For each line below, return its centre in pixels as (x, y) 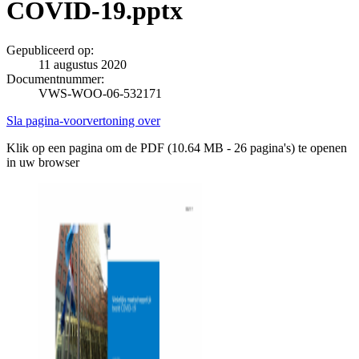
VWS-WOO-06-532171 (100, 93)
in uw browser (43, 162)
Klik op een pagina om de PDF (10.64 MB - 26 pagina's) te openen (177, 147)
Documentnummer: (55, 79)
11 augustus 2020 (83, 64)
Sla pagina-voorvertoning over (83, 120)
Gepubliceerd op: (50, 50)
